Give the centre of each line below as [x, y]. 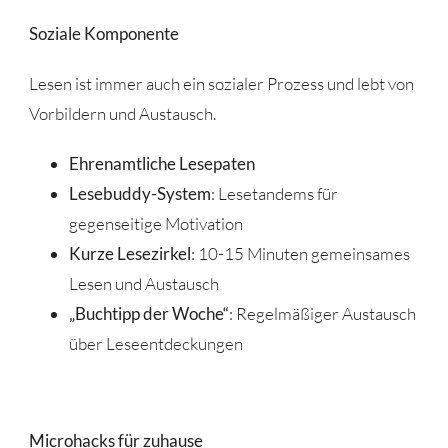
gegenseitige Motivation [155, 223]
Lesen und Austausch [143, 283]
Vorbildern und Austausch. [122, 113]
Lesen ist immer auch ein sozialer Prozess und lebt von [221, 83]
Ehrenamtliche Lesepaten [161, 163]
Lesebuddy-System [139, 193]
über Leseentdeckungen [155, 343]
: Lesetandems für [274, 193]
